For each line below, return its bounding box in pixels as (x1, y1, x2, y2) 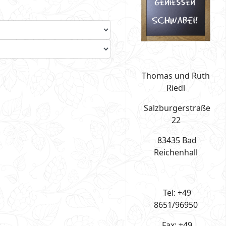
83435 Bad (155, 134, 197, 146)
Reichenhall (154, 146, 198, 158)
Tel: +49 (160, 187, 191, 198)
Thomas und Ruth (142, 70, 210, 81)
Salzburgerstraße (141, 102, 210, 114)
